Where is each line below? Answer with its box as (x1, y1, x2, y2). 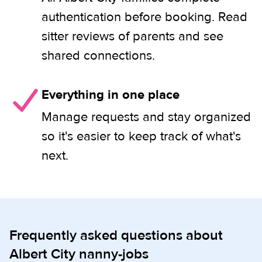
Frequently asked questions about (9, 226, 223, 244)
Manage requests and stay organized (42, 109, 251, 125)
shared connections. (42, 47, 155, 64)
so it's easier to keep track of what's (42, 128, 241, 144)
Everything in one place (42, 87, 180, 103)
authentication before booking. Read (42, 9, 247, 25)
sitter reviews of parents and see (42, 28, 223, 44)
